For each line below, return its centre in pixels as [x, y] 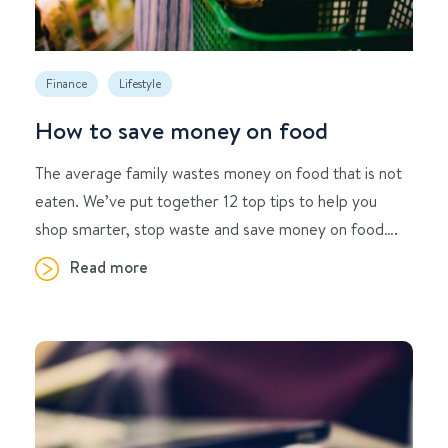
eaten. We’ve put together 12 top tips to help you [206, 200]
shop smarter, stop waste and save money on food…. [216, 228]
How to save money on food [181, 129]
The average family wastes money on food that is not [218, 172]
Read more [109, 266]
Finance [66, 83]
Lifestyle [140, 83]
